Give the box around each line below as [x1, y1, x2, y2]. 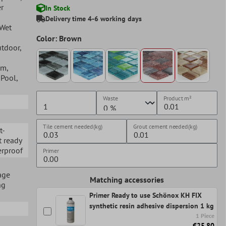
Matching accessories [89, 175, 164, 185]
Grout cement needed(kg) [133, 123, 198, 131]
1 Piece [196, 212, 215, 220]
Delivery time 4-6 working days [45, 14, 142, 23]
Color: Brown [36, 33, 82, 43]
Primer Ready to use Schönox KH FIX [89, 191, 202, 200]
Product [163, 94, 183, 102]
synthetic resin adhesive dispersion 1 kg [89, 201, 214, 211]
